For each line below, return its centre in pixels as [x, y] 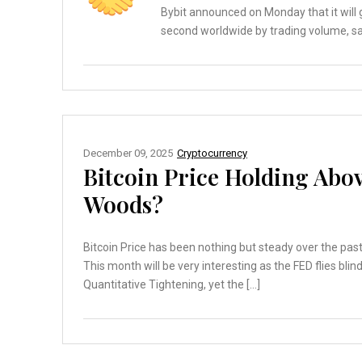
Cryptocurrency [212, 154]
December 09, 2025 [128, 154]
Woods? [123, 204]
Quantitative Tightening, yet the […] [172, 285]
